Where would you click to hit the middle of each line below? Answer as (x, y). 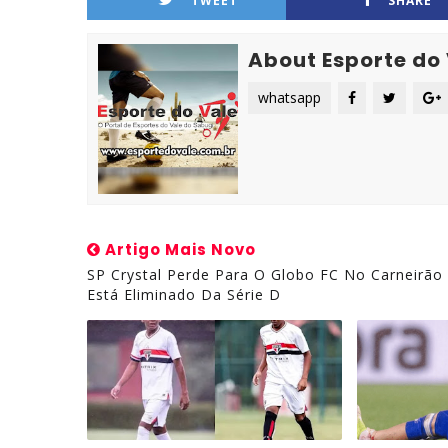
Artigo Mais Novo (178, 249)
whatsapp (289, 97)
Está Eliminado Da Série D (184, 294)
